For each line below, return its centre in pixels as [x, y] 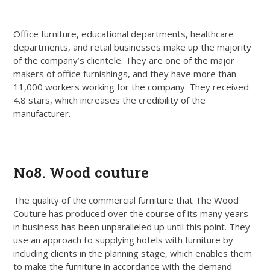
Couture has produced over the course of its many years [131, 214]
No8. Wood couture [81, 173]
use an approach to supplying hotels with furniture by [124, 240]
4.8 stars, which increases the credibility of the [110, 100]
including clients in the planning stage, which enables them [133, 253]
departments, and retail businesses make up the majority [133, 47]
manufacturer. [42, 114]
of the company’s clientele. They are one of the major [124, 61]
